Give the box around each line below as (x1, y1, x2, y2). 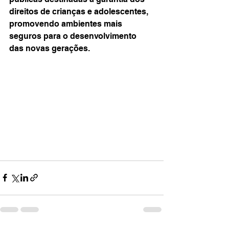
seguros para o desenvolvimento (9, 31, 139, 41)
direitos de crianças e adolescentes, (9, 7, 150, 16)
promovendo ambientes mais (9, 19, 124, 29)
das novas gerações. (9, 43, 90, 53)
